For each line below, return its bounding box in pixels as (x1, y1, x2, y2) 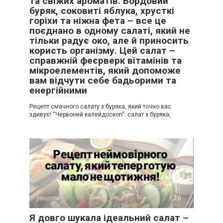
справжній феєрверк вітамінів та (29, 55, 182, 66)
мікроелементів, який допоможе (29, 65, 181, 76)
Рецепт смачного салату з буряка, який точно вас (29, 103, 171, 110)
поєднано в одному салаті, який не (29, 25, 190, 36)
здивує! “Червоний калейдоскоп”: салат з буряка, (29, 111, 171, 118)
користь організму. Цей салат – (29, 45, 175, 56)
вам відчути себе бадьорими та (29, 75, 176, 86)
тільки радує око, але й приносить (29, 35, 189, 46)
